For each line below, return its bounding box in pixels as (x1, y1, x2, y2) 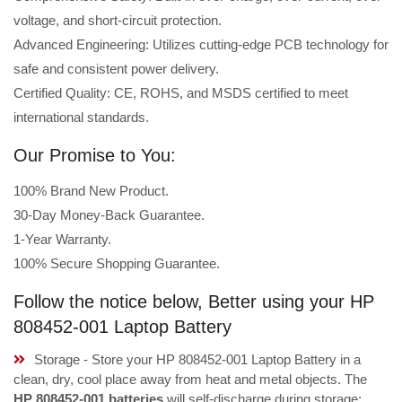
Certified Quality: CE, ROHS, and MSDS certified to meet (13, 85, 348, 101)
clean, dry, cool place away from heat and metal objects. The (13, 371, 367, 388)
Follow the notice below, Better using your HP (13, 292, 374, 312)
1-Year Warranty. (13, 232, 111, 248)
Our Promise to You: (13, 145, 176, 166)
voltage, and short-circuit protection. (13, 13, 222, 29)
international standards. (13, 109, 149, 126)
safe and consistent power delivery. (13, 61, 219, 77)
